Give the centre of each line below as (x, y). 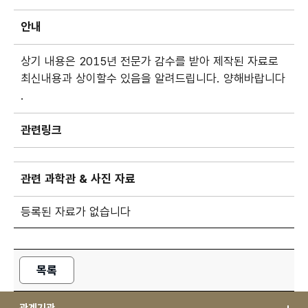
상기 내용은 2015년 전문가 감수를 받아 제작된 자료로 (152, 61)
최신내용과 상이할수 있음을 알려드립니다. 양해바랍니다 (153, 78)
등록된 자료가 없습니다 (76, 212)
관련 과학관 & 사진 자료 (78, 179)
